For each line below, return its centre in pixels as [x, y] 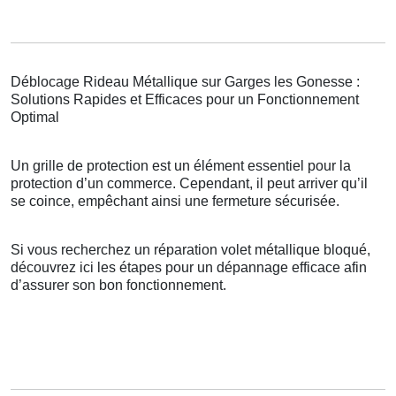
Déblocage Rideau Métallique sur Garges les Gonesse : [185, 82]
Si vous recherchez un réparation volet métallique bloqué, [190, 250]
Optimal [35, 118]
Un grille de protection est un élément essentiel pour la [181, 166]
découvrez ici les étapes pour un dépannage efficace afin [189, 268]
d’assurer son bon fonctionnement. [118, 286]
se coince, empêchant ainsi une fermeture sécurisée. [175, 202]
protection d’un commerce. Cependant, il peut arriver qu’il [189, 184]
